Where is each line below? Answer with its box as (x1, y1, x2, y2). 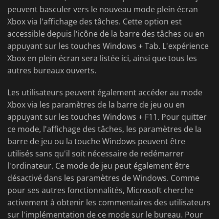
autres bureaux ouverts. (7, 65, 96, 76)
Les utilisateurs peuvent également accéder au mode (7, 87, 202, 98)
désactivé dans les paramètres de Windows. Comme (7, 173, 199, 184)
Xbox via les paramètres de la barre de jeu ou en (7, 99, 185, 110)
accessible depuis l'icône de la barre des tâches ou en (7, 28, 204, 40)
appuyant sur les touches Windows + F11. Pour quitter (7, 111, 207, 123)
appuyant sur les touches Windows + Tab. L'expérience (7, 41, 209, 52)
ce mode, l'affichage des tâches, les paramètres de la (7, 124, 201, 135)
